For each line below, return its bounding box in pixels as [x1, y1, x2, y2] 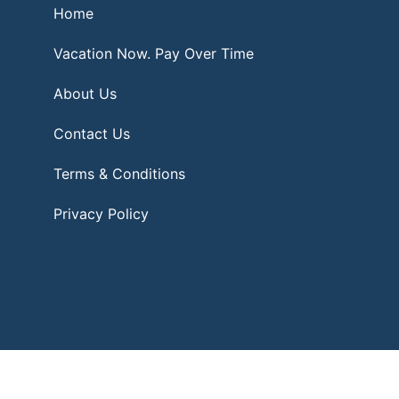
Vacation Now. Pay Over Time [53, 44, 254, 62]
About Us [53, 84, 117, 102]
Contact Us [53, 124, 130, 142]
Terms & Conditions [53, 164, 185, 183]
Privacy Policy [53, 204, 149, 223]
